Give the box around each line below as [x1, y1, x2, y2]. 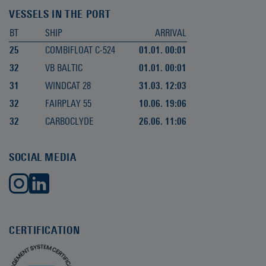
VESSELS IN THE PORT [9, 8, 111, 20]
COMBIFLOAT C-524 [45, 45, 115, 56]
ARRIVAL [155, 27, 186, 39]
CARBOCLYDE [45, 116, 93, 127]
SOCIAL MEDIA [9, 151, 77, 163]
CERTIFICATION [9, 224, 80, 236]
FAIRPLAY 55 [45, 98, 91, 109]
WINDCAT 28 [45, 80, 91, 91]
